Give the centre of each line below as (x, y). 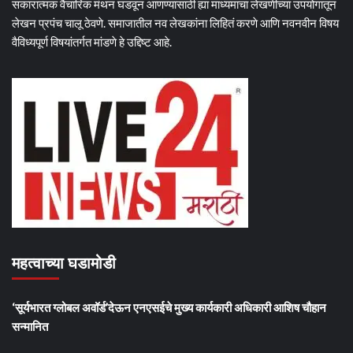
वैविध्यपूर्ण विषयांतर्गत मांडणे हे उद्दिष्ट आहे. (92, 42)
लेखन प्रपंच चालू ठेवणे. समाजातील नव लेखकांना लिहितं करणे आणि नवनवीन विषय (175, 23)
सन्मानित (30, 327)
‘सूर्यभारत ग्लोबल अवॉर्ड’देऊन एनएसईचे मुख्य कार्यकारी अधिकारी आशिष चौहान (169, 308)
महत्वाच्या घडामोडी (64, 264)
